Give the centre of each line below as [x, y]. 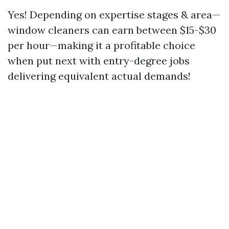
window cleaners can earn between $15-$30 [112, 30]
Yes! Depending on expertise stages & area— [114, 15]
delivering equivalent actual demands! [99, 76]
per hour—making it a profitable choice [101, 45]
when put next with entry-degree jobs [99, 61]
